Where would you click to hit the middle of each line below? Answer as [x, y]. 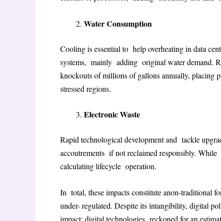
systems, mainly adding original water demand [136, 62]
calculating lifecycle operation [107, 166]
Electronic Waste [112, 114]
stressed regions [85, 88]
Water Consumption [118, 23]
